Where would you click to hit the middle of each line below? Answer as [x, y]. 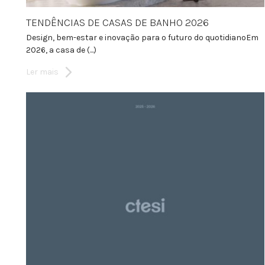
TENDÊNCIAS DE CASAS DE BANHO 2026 [117, 22]
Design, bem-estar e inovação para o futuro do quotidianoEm [142, 37]
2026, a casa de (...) [61, 50]
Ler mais [42, 72]
